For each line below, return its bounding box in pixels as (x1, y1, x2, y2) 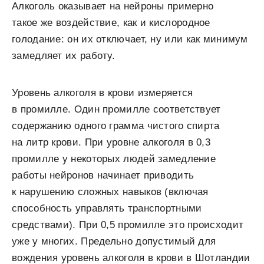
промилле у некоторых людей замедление (12, 153, 216, 165)
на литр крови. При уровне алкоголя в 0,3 (12, 137, 210, 148)
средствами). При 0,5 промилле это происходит (12, 219, 244, 231)
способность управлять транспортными (12, 203, 202, 214)
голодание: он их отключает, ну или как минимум (12, 34, 248, 45)
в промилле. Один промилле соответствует (12, 104, 221, 115)
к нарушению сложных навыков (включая (12, 186, 209, 198)
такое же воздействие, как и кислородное (12, 17, 210, 29)
